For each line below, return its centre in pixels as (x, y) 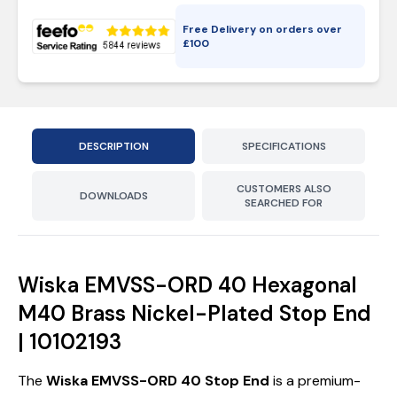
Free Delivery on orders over (263, 29)
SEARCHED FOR (284, 203)
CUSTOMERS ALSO (284, 189)
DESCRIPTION (113, 146)
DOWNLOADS (113, 196)
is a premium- (315, 381)
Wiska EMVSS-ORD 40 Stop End (158, 381)
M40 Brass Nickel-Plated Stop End (195, 313)
